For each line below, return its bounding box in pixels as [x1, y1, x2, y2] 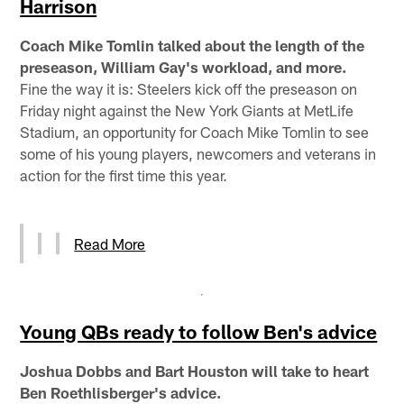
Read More [74, 234, 146, 252]
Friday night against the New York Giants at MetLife [20, 100, 354, 119]
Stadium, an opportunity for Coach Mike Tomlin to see [20, 122, 370, 141]
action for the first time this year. [20, 165, 228, 184]
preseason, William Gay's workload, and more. [20, 57, 347, 76]
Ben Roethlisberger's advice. [20, 382, 222, 401]
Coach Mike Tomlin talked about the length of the [20, 35, 365, 54]
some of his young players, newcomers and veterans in [20, 143, 377, 162]
